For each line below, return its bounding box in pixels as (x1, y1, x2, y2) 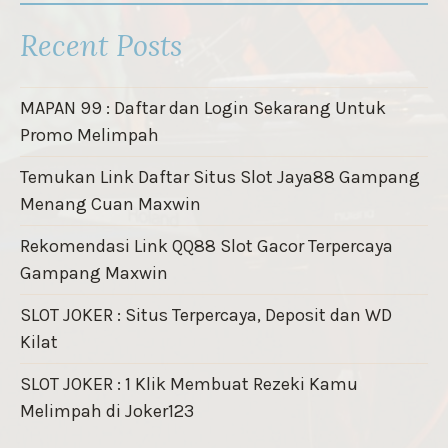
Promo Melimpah (20, 124, 159, 147)
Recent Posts (20, 27, 182, 65)
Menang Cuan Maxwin (20, 193, 201, 216)
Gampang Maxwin (20, 262, 168, 285)
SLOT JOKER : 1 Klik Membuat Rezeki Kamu (20, 373, 358, 396)
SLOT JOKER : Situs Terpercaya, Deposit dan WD (20, 304, 392, 327)
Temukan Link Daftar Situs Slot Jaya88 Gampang (20, 166, 420, 189)
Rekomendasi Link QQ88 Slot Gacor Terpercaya (20, 235, 393, 258)
